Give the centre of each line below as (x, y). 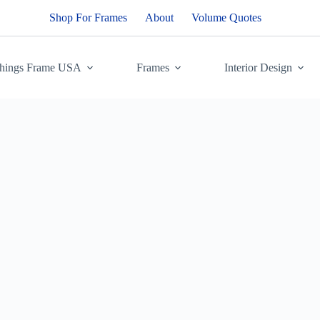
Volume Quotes (226, 17)
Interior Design (258, 67)
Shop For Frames (88, 17)
